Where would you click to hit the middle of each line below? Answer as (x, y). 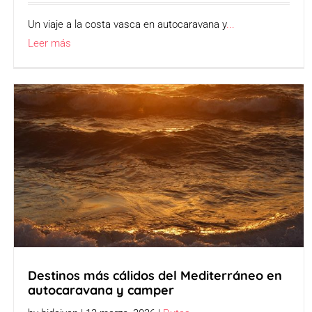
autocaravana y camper (101, 290)
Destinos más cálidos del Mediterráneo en (155, 275)
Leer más (50, 44)
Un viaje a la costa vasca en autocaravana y (127, 25)
